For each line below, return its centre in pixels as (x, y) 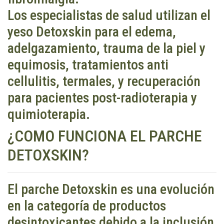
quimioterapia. (49, 114)
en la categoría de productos (87, 205)
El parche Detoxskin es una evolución (111, 189)
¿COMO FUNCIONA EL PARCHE (105, 136)
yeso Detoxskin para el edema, (92, 31)
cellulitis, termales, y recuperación (104, 81)
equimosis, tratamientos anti (88, 64)
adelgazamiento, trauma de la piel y (106, 48)
